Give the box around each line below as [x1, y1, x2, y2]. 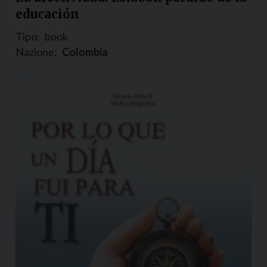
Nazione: [15, 45, 57, 59]
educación [15, 7, 79, 22]
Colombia [62, 45, 108, 59]
